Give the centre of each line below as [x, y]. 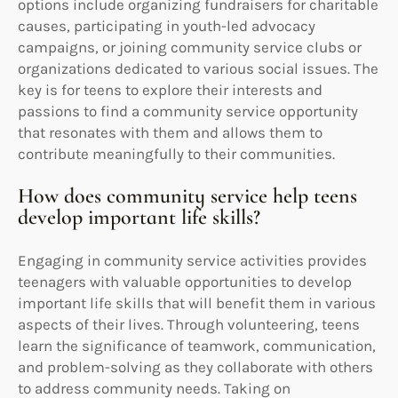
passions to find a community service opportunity [188, 111]
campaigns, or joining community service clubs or [190, 47]
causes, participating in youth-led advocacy [167, 25]
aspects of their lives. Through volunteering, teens [189, 324]
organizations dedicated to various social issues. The [198, 68]
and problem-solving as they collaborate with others [195, 366]
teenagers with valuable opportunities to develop [185, 281]
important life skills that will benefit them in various [197, 302]
